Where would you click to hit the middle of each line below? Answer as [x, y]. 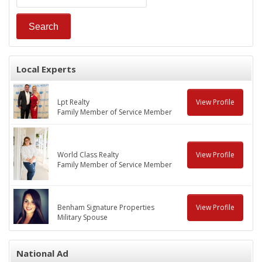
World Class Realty [88, 155]
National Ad [42, 254]
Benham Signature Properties [106, 208]
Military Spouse [82, 218]
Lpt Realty [73, 102]
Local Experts [46, 69]
